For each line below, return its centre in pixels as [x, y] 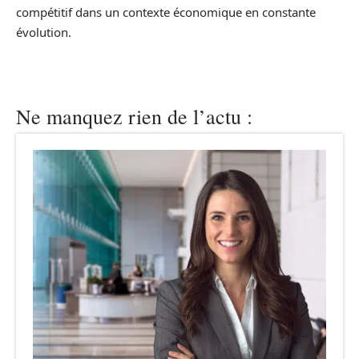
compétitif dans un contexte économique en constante [166, 12]
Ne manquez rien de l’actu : [134, 116]
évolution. [44, 32]
